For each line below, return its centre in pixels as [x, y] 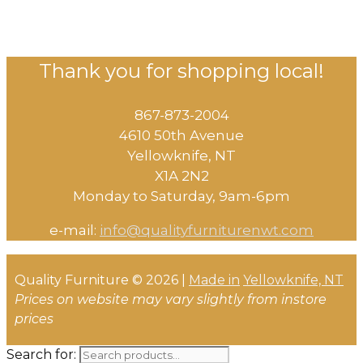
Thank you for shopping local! [181, 71]
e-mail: [75, 231]
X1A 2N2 [181, 176]
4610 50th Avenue [181, 136]
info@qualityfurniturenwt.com [207, 231]
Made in [214, 280]
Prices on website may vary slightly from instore [171, 300]
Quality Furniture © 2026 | [102, 280]
